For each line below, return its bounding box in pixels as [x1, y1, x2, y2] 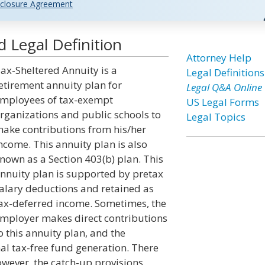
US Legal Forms [186, 95, 259, 109]
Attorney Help [186, 51, 251, 64]
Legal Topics [186, 110, 245, 124]
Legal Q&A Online [186, 80, 262, 94]
